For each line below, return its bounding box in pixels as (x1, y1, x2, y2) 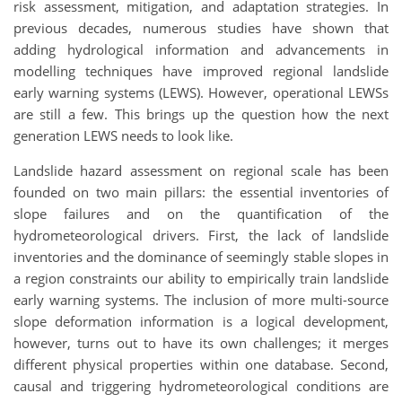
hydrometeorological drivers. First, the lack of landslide (13, 225, 389, 244)
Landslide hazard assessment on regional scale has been (13, 161, 389, 179)
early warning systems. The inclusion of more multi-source (13, 290, 389, 309)
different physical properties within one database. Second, (13, 354, 389, 373)
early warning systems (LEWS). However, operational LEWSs (13, 83, 389, 101)
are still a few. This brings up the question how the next (13, 104, 389, 123)
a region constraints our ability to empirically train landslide (13, 268, 389, 287)
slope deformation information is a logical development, (13, 311, 389, 330)
